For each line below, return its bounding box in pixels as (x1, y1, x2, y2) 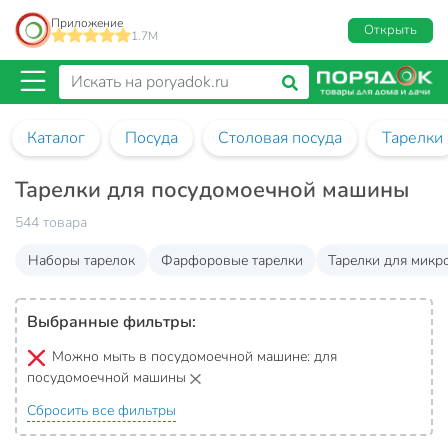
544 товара (15, 213, 87, 233)
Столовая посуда (218, 127, 342, 149)
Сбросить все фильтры (27, 401, 176, 421)
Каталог (27, 127, 85, 149)
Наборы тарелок (27, 250, 135, 270)
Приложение (51, 15, 123, 31)
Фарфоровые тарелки (160, 250, 303, 270)
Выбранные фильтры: (27, 311, 196, 334)
